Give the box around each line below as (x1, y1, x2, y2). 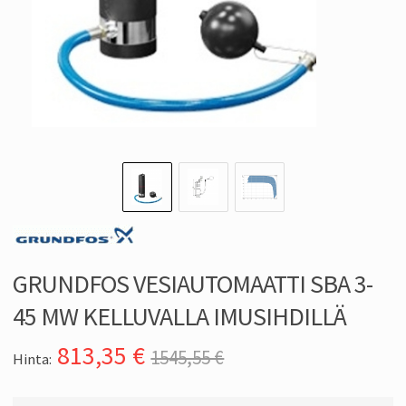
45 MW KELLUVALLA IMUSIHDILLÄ (13, 300, 346, 333)
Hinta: (13, 349, 52, 370)
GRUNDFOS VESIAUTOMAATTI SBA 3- (13, 267, 372, 301)
